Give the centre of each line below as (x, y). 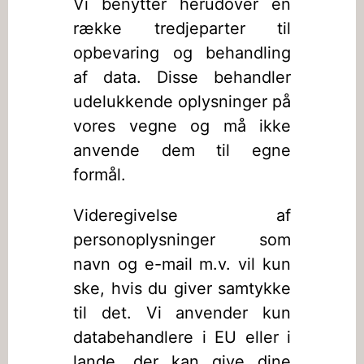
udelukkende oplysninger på (182, 102)
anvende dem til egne (182, 150)
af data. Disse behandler (182, 77)
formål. (100, 175)
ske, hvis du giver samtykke (182, 288)
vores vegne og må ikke (182, 126)
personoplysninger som (182, 240)
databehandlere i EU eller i (182, 337)
